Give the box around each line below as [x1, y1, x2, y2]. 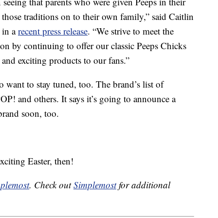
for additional [116, 179, 170, 191]
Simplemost [73, 179, 116, 191]
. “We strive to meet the [88, 25, 174, 37]
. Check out [29, 179, 73, 191]
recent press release [18, 25, 88, 37]
